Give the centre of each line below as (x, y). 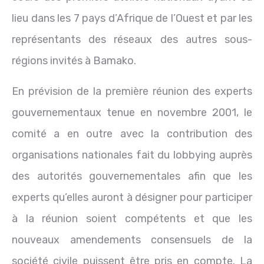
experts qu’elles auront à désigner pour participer (132, 197)
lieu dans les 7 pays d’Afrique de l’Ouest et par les (132, 18)
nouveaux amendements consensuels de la (132, 240)
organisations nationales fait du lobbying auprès (132, 155)
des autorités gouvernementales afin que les (132, 176)
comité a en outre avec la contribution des (132, 133)
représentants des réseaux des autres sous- (132, 39)
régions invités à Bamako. (74, 60)
